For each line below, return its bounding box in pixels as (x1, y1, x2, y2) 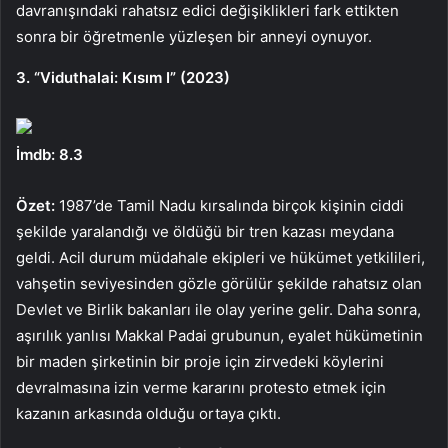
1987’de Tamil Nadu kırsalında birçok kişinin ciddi (55, 195, 404, 215)
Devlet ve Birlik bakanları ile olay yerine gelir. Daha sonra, (16, 299, 421, 319)
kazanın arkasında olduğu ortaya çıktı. (16, 403, 281, 423)
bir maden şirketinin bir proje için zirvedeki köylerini (16, 351, 384, 371)
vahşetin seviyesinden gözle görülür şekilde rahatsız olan (16, 273, 422, 293)
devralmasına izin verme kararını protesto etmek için (16, 377, 386, 397)
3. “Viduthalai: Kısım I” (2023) (16, 67, 230, 87)
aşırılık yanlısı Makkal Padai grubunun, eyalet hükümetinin (16, 325, 423, 345)
